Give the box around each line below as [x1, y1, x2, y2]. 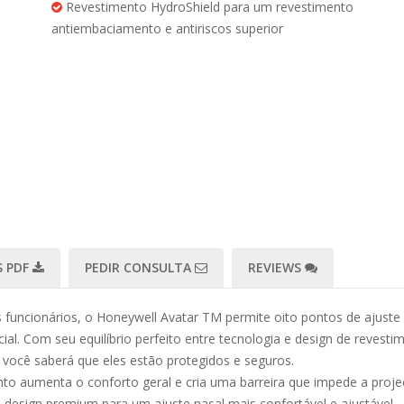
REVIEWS [248, 259, 305, 276]
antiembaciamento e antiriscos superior [51, 20, 283, 37]
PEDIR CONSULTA [85, 259, 195, 276]
